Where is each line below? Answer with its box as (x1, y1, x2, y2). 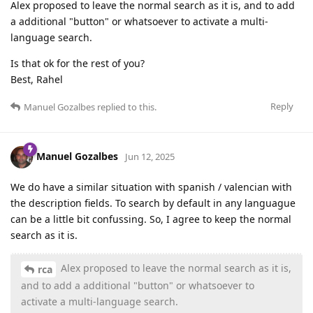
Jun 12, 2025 (125, 150, 175, 163)
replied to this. (95, 101, 156, 114)
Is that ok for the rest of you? (10, 57, 145, 71)
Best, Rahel (10, 73, 63, 87)
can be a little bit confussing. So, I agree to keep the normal (10, 212, 291, 226)
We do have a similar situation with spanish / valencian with (10, 180, 292, 194)
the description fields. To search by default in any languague (10, 196, 296, 210)
